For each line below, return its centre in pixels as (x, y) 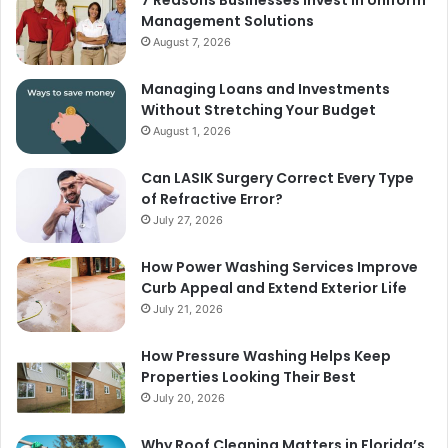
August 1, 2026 (192, 130)
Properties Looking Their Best (248, 376)
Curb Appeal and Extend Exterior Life (274, 287)
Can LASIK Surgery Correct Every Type (277, 177)
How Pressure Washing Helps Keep (266, 355)
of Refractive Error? (212, 198)
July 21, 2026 (188, 308)
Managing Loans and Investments (265, 88)
